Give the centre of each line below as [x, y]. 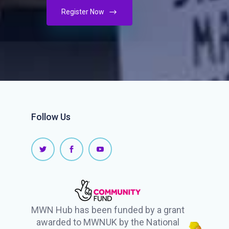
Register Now [84, 12]
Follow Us [51, 117]
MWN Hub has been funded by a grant [108, 210]
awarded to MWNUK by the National [108, 222]
